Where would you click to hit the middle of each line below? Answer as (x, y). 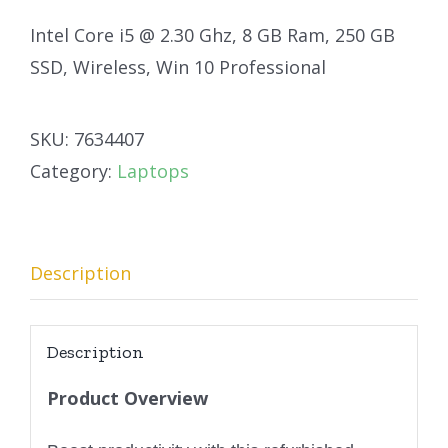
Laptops (153, 170)
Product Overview (127, 398)
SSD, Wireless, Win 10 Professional (178, 66)
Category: (73, 170)
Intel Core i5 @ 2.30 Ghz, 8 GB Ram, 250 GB (212, 34)
